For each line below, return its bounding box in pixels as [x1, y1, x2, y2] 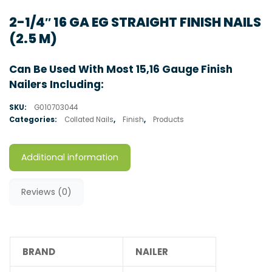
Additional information [21, 151, 118, 163]
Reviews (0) [21, 185, 72, 198]
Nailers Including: [9, 76, 104, 92]
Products [153, 114, 184, 124]
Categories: [9, 114, 58, 124]
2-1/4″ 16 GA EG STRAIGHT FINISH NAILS [9, 13, 261, 31]
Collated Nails [64, 114, 114, 124]
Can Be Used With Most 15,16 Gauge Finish [9, 61, 233, 76]
